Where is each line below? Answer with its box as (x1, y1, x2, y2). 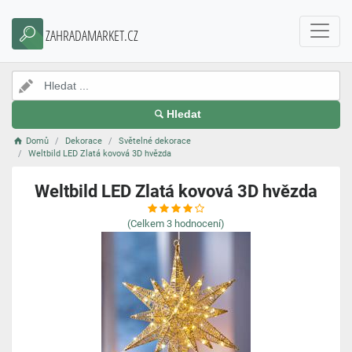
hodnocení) (174, 218, 225, 229)
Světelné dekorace (119, 136, 192, 146)
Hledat (166, 108, 201, 120)
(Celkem (127, 218, 164, 229)
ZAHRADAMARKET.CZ (46, 26, 138, 45)
